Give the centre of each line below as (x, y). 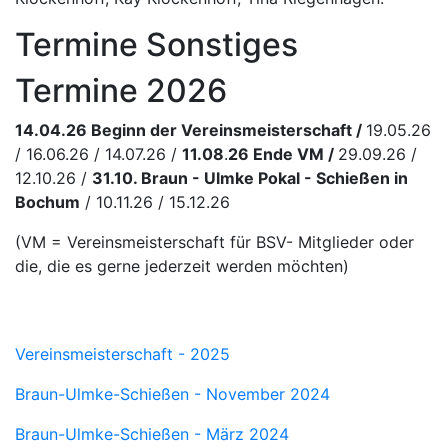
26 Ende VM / (283, 153)
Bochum (47, 201)
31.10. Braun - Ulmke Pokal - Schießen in (250, 177)
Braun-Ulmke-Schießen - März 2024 (152, 433)
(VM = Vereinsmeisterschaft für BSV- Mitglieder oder (214, 241)
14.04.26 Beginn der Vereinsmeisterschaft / (190, 129)
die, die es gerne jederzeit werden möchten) (182, 265)
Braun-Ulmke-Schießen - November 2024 (172, 393)
